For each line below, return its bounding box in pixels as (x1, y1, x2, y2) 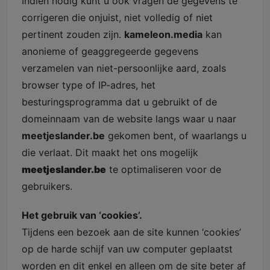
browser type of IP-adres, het (22, 78, 155, 91)
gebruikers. (22, 180, 72, 192)
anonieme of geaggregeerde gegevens (22, 45, 198, 57)
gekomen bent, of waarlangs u (105, 129, 246, 142)
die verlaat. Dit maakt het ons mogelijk (22, 146, 198, 159)
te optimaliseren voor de (106, 163, 221, 175)
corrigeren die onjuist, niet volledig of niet (22, 11, 213, 24)
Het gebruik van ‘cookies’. (22, 209, 142, 221)
